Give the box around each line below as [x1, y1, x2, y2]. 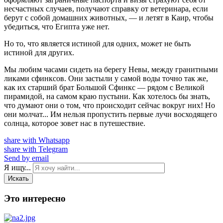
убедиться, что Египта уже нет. [4, 22, 110, 31]
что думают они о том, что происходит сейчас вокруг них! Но [4, 101, 215, 110]
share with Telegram [4, 145, 68, 154]
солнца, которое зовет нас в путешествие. [4, 119, 145, 128]
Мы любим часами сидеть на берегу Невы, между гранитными [4, 65, 218, 74]
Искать [8, 175, 29, 183]
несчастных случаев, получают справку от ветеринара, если [4, 4, 208, 13]
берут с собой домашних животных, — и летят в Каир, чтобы [4, 13, 214, 22]
